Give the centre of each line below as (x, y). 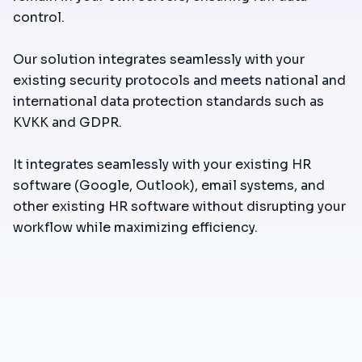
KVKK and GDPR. (67, 122)
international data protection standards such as (168, 101)
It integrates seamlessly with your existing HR (162, 164)
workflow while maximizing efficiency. (135, 227)
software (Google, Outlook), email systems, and (169, 185)
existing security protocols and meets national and (179, 80)
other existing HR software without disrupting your (179, 206)
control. (39, 17)
